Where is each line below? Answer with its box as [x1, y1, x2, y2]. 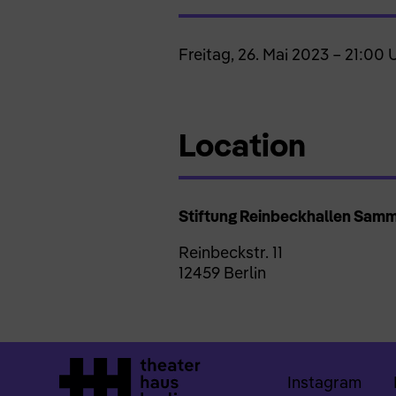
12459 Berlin [178, 262, 266, 283]
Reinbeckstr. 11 [178, 241, 283, 263]
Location [178, 124, 306, 165]
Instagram [286, 371, 362, 392]
